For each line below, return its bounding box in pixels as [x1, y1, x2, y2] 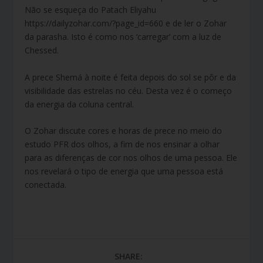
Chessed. [25, 45, 59, 56]
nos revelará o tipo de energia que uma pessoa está [25, 166, 224, 177]
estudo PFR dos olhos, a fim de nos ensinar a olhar [25, 139, 220, 150]
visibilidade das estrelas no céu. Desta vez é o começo [25, 85, 232, 96]
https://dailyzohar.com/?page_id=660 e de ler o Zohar [25, 18, 227, 29]
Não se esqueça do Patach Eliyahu [25, 4, 157, 16]
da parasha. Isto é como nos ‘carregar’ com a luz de [25, 31, 222, 43]
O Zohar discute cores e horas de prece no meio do [25, 125, 222, 137]
